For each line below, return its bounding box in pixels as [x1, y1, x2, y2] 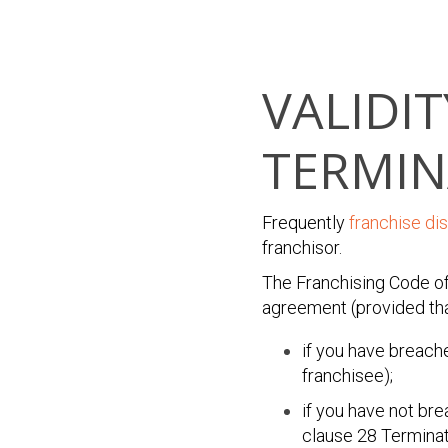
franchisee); [302, 365, 393, 386]
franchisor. [262, 237, 342, 258]
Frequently [262, 212, 349, 233]
